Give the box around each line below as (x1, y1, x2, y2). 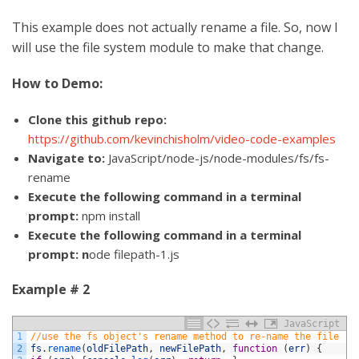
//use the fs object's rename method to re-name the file (30, 330, 339, 342)
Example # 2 (12, 280, 90, 298)
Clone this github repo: (28, 111, 167, 127)
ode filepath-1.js (89, 245, 179, 262)
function (232, 342, 277, 354)
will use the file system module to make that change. (12, 38, 324, 56)
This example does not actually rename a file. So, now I (12, 18, 338, 36)
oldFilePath (87, 342, 148, 354)
